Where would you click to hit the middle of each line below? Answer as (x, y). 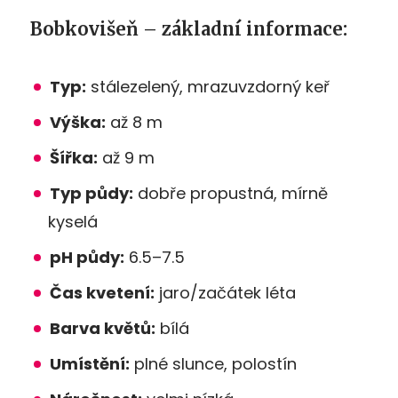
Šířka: (74, 157)
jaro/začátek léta (225, 292)
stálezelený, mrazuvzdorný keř (208, 86)
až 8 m (134, 122)
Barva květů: (103, 328)
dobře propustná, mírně (231, 193)
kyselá (73, 221)
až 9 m (126, 157)
